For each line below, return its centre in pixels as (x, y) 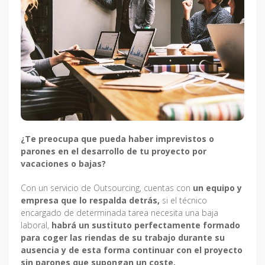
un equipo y (217, 188)
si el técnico (183, 201)
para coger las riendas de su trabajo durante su (123, 238)
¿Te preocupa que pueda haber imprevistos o (117, 139)
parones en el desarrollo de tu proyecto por (114, 151)
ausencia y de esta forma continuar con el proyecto (132, 250)
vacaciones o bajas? (64, 164)
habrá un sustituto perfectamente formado (146, 225)
